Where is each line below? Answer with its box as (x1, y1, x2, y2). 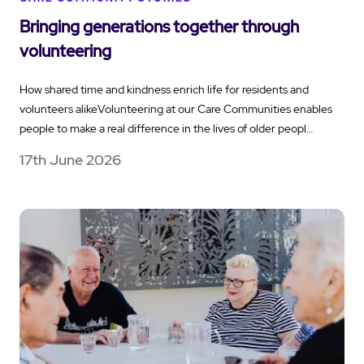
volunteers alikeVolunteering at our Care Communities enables (19, 102, 332, 117)
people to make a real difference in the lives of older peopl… (19, 121, 313, 136)
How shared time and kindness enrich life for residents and (19, 82, 309, 97)
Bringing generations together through (19, 16, 299, 38)
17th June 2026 (19, 150, 121, 170)
